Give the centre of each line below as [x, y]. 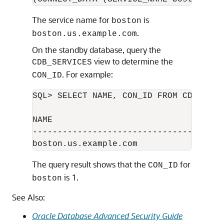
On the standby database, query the [96, 50]
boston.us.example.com [84, 34]
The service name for [72, 20]
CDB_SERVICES [62, 62]
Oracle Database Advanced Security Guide [107, 216]
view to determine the [132, 61]
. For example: [87, 74]
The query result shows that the [90, 164]
